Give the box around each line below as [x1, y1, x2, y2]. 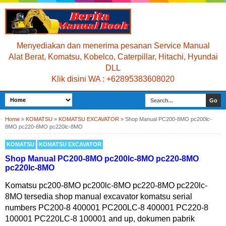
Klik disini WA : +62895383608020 [51, 75, 175, 84]
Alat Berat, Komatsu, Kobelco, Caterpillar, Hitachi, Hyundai [8, 52, 218, 62]
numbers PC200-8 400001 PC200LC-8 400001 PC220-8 [5, 203, 208, 212]
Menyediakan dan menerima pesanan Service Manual [16, 41, 210, 50]
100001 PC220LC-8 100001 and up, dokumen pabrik [5, 214, 195, 223]
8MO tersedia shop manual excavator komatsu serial [5, 192, 192, 201]
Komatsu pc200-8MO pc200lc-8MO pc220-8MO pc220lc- [5, 181, 207, 190]
